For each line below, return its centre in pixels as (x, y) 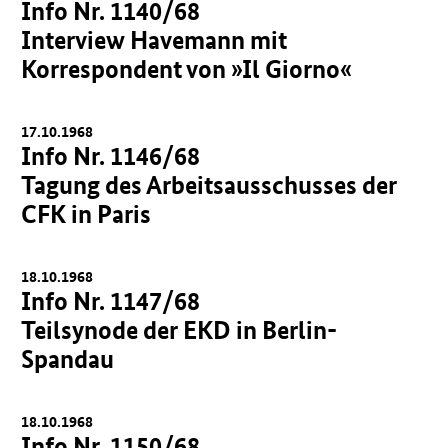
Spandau (68, 359)
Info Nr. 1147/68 (111, 301)
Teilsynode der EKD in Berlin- (179, 330)
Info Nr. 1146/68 (111, 156)
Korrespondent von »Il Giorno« (187, 69)
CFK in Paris (86, 214)
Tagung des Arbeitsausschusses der (209, 185)
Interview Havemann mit (154, 40)
